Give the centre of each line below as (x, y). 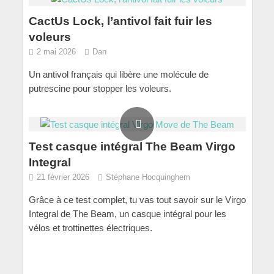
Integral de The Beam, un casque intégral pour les (127, 214)
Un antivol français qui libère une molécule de (118, 74)
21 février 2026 (63, 177)
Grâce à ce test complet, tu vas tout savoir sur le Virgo (137, 200)
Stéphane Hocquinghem (148, 177)
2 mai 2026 (56, 51)
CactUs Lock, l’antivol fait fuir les (120, 21)
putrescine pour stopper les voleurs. (100, 88)
